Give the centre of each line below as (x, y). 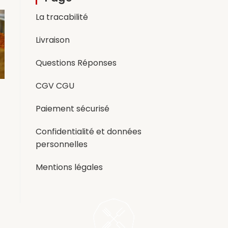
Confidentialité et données (89, 131)
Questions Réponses (76, 63)
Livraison (53, 40)
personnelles (62, 144)
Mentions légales (69, 167)
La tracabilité (62, 17)
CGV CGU (55, 85)
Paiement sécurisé (73, 108)
